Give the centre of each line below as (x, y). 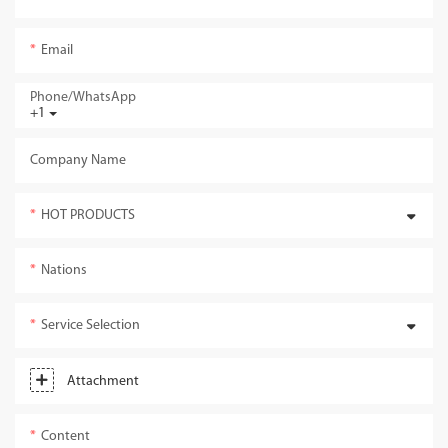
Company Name (78, 161)
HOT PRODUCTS (88, 216)
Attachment (103, 382)
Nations (64, 271)
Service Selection (90, 326)
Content (65, 437)
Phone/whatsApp (83, 98)
